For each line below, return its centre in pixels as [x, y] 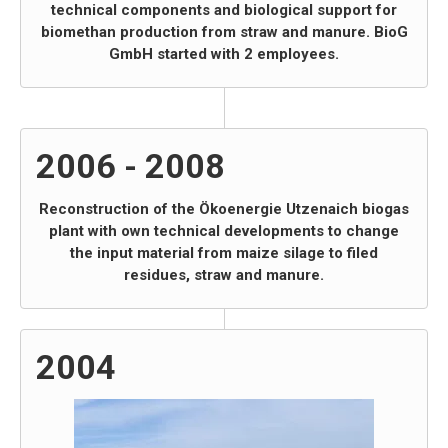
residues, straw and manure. [224, 275]
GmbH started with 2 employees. [224, 54]
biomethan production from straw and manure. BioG [224, 32]
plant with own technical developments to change [224, 231]
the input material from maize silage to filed [224, 253]
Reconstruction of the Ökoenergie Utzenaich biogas [224, 209]
